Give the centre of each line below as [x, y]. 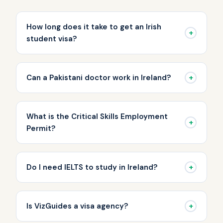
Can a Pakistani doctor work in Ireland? [99, 77]
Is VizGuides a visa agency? [77, 206]
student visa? [52, 39]
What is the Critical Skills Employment [97, 116]
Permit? [41, 128]
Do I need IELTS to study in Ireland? [92, 167]
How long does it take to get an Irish [94, 27]
